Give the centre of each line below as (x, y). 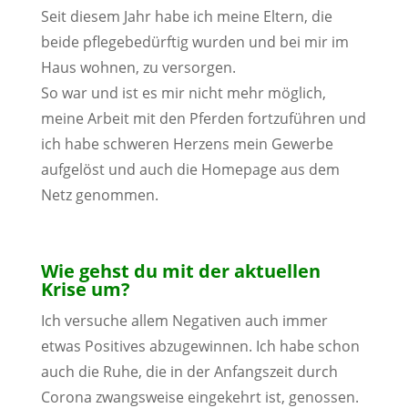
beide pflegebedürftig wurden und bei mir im (194, 42)
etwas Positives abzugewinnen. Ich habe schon (200, 346)
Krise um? (85, 289)
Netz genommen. (99, 195)
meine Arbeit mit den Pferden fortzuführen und (203, 118)
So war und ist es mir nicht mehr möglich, (183, 93)
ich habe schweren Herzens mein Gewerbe (187, 144)
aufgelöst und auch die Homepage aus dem (190, 169)
